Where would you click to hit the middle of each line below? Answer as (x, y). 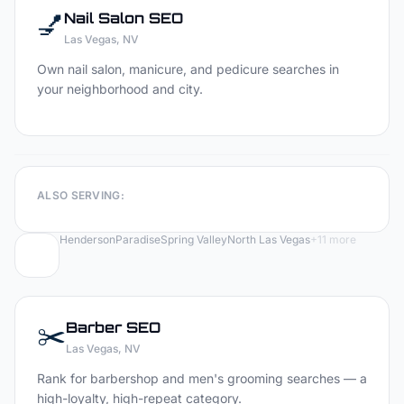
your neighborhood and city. (120, 89)
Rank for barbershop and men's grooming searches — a (202, 378)
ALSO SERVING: (81, 195)
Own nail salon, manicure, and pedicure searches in (188, 69)
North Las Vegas (269, 239)
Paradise (138, 239)
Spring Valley (194, 239)
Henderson (87, 239)
